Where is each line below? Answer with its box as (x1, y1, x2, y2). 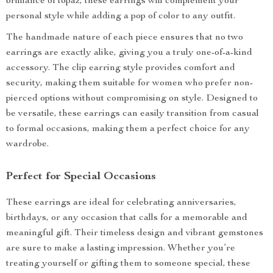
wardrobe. (6, 140, 49, 149)
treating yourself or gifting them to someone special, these (6, 259, 250, 269)
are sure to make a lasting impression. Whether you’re (6, 244, 235, 253)
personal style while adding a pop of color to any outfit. (6, 12, 235, 21)
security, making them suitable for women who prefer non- (6, 79, 253, 88)
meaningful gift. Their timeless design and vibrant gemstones (6, 229, 263, 238)
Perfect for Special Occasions (6, 171, 156, 182)
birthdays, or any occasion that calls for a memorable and (6, 213, 247, 223)
